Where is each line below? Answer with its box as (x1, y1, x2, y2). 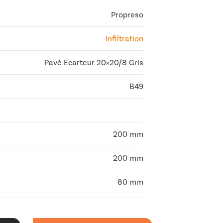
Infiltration (106, 33, 143, 43)
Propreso (111, 9, 143, 19)
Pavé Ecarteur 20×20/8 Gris (44, 57, 143, 67)
